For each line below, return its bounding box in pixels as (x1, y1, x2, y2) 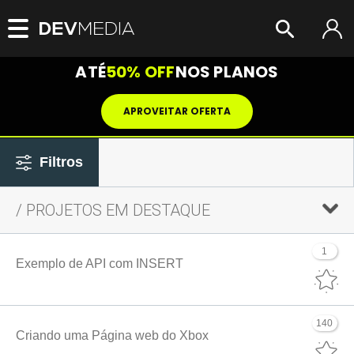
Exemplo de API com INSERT (16, 256, 183, 270)
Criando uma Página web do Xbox (16, 328, 209, 342)
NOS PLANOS (175, 61, 279, 83)
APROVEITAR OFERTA (123, 104, 231, 118)
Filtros (40, 154, 83, 170)
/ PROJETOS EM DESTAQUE (16, 201, 210, 220)
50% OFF (106, 61, 175, 83)
